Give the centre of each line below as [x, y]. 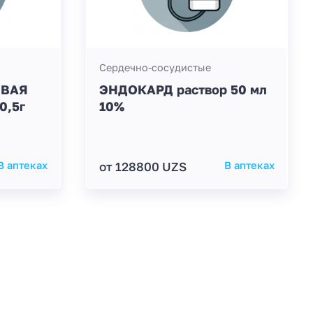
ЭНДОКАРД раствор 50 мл [183, 90]
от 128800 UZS [143, 166]
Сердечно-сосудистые [155, 67]
